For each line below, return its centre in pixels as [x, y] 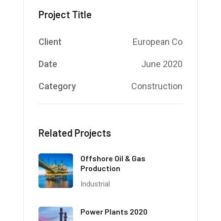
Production [101, 168]
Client [50, 41]
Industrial [95, 184]
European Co [157, 41]
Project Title [65, 14]
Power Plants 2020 [114, 211]
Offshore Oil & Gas [113, 158]
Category [57, 86]
